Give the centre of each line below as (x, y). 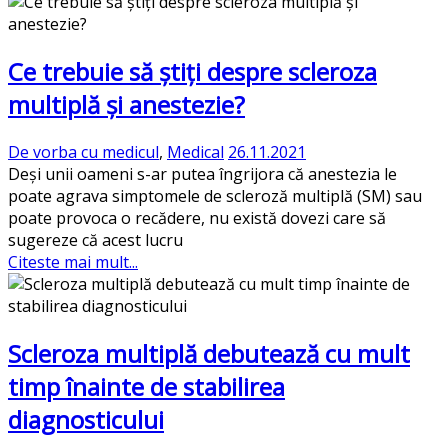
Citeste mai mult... (73, 261)
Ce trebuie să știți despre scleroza (192, 71)
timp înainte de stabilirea (146, 386)
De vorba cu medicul (83, 151)
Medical (195, 151)
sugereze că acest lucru (95, 239)
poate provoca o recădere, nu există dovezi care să (197, 217)
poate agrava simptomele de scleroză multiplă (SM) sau (215, 195)
